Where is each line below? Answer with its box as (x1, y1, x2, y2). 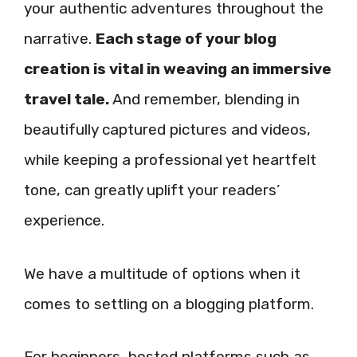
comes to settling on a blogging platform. (24, 294, 314, 313)
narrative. (24, 29, 96, 49)
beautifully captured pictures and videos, (24, 120, 311, 139)
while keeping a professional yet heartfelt (24, 151, 316, 170)
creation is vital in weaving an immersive (24, 60, 331, 79)
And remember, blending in (109, 90, 300, 109)
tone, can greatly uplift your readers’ (24, 181, 280, 200)
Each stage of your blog (96, 29, 277, 49)
